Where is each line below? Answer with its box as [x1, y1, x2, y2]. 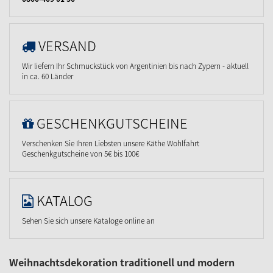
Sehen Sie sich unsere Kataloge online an [22, 215, 155, 226]
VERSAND [38, 35, 96, 55]
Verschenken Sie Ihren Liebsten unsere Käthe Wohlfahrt [22, 138, 199, 149]
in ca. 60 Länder [22, 71, 73, 82]
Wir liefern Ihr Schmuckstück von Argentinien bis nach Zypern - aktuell [22, 60, 249, 71]
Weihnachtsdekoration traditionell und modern [9, 255, 235, 269]
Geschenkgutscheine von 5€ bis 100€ [22, 148, 139, 159]
